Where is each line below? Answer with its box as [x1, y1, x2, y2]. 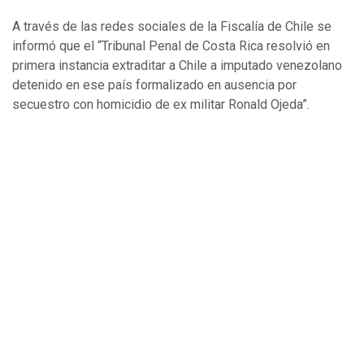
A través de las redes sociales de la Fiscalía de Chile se [12, 18, 331, 34]
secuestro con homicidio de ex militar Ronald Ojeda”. [12, 96, 310, 112]
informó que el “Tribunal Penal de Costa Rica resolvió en [12, 37, 330, 54]
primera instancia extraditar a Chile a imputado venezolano [12, 57, 342, 73]
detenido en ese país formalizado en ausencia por [12, 76, 297, 93]
